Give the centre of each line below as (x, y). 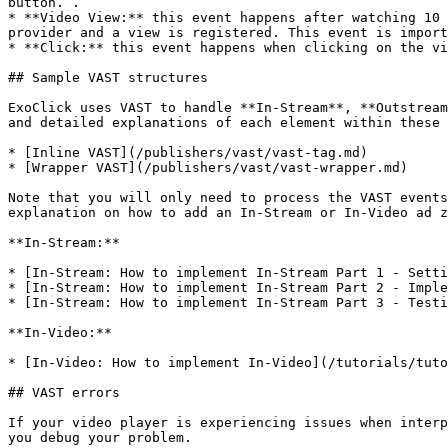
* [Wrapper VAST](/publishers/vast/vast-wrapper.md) (208, 167)
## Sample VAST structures (108, 77)
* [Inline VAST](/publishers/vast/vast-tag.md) (188, 152)
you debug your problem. (100, 437)
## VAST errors (64, 392)
